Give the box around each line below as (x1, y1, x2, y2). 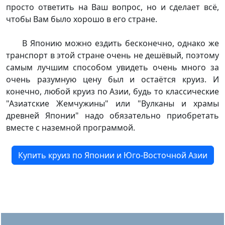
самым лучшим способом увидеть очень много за (6, 61, 219, 73)
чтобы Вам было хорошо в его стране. (6, 13, 157, 25)
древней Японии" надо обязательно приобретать (6, 109, 219, 121)
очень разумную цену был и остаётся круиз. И (6, 73, 219, 85)
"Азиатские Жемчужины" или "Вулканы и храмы (6, 97, 219, 109)
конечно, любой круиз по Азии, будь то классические (6, 85, 219, 97)
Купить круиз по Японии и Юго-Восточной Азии (18, 149, 207, 161)
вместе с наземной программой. (6, 122, 135, 133)
